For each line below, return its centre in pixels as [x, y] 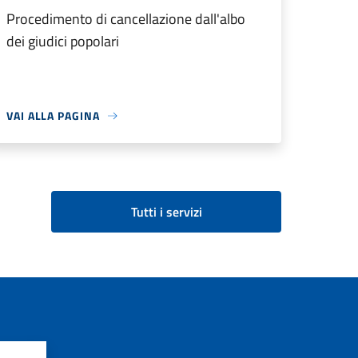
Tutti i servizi [166, 212]
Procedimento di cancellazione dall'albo [126, 19]
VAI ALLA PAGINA [53, 115]
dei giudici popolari [63, 41]
